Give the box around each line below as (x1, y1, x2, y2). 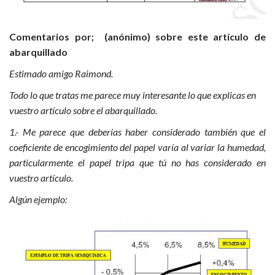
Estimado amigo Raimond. (9, 68, 113, 80)
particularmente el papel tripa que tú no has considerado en (9, 157, 266, 169)
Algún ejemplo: (9, 193, 67, 206)
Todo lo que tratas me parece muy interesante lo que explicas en (9, 89, 256, 101)
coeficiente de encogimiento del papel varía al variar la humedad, (9, 141, 266, 153)
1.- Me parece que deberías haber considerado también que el (9, 126, 266, 138)
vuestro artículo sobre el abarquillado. (9, 104, 157, 117)
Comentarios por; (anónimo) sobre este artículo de (9, 31, 266, 43)
